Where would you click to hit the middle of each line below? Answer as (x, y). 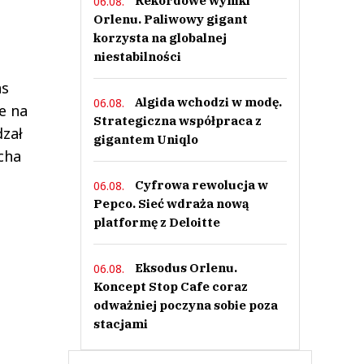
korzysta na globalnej (160, 38)
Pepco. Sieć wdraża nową (171, 204)
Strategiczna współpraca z (177, 121)
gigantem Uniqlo (145, 139)
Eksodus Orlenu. (186, 268)
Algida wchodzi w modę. (208, 102)
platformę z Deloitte (156, 222)
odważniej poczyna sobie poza (185, 305)
